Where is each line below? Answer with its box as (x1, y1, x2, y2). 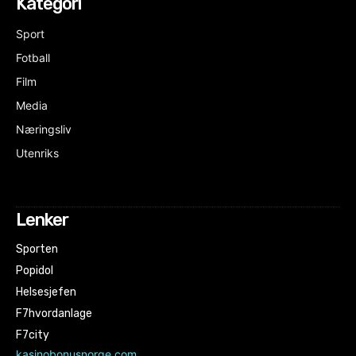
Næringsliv (16, 122, 72, 136)
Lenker (16, 208, 68, 230)
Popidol (16, 263, 53, 277)
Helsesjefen (16, 284, 76, 299)
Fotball (16, 50, 50, 64)
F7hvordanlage (16, 306, 92, 320)
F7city (16, 327, 49, 342)
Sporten (16, 242, 58, 256)
